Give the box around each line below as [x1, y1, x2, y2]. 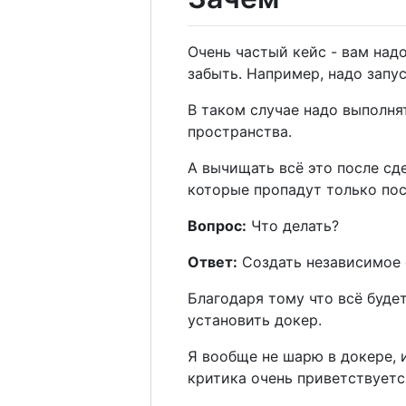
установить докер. [188, 310, 322, 329]
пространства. [188, 121, 292, 140]
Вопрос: [188, 216, 246, 235]
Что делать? [246, 216, 339, 235]
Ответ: [188, 252, 237, 271]
